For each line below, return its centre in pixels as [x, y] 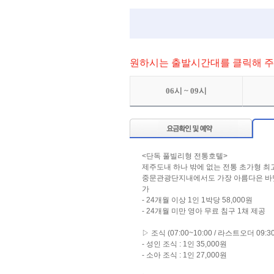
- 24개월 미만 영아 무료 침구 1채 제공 [204, 211]
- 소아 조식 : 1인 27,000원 [184, 255]
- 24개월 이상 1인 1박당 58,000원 [197, 200]
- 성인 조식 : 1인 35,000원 [184, 244]
